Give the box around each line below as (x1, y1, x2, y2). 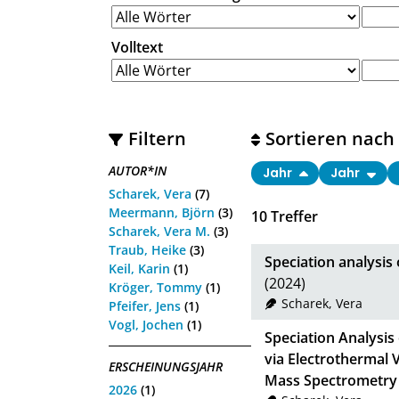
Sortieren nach (265, 126, 395, 151)
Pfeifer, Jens (109, 297, 181, 314)
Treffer (267, 207, 318, 227)
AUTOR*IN (109, 161, 167, 179)
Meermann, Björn (109, 203, 215, 221)
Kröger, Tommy (109, 278, 202, 296)
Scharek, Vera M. (109, 222, 210, 240)
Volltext (111, 37, 163, 58)
